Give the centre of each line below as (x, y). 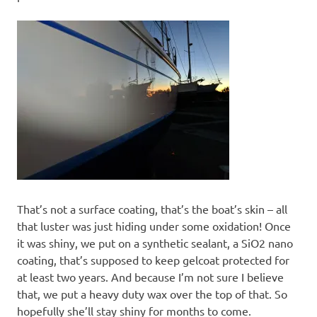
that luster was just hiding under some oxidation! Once (154, 225)
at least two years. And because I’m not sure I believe (150, 276)
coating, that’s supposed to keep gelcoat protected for (153, 259)
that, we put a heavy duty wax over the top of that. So (152, 293)
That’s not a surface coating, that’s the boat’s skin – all (152, 208)
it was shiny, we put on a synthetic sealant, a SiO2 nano (155, 242)
